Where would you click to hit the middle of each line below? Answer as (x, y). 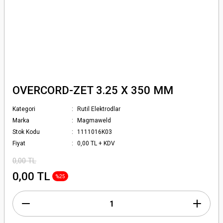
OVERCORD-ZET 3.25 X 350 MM (93, 90)
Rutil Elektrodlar (99, 109)
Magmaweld (94, 120)
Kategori (24, 109)
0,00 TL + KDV (96, 143)
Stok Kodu (26, 132)
